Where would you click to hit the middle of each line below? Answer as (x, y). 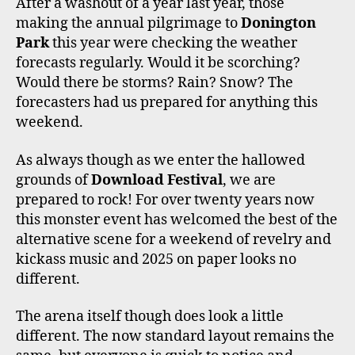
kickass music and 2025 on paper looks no (156, 259)
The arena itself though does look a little (150, 317)
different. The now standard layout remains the (175, 337)
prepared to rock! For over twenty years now (165, 200)
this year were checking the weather (173, 44)
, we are (249, 180)
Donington (279, 24)
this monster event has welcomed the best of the (177, 219)
